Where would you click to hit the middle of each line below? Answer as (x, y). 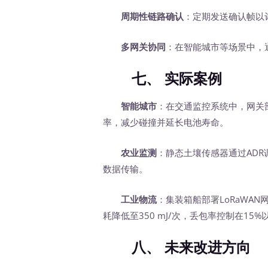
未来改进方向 (208, 247)
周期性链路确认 (153, 16)
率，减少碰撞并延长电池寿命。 (166, 122)
